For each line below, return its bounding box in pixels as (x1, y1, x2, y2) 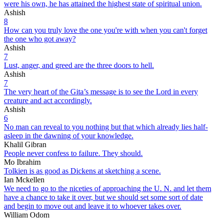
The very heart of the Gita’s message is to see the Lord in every (4, 87, 198, 96)
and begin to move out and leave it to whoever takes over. (4, 201, 181, 210)
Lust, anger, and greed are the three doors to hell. (4, 61, 154, 69)
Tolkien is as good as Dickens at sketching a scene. (4, 166, 161, 175)
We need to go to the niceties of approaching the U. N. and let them (4, 184, 211, 193)
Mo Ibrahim (4, 157, 41, 166)
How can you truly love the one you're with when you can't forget (4, 25, 207, 34)
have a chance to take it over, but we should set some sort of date (4, 193, 203, 201)
